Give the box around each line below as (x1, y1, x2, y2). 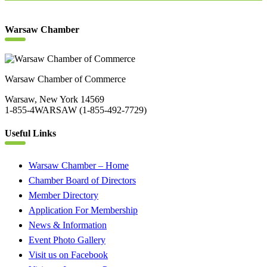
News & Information (29, 219, 107, 230)
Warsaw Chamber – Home (29, 160, 129, 170)
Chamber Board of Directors (29, 175, 136, 185)
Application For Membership (29, 204, 138, 215)
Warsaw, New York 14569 (5, 94, 104, 105)
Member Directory (29, 190, 98, 200)
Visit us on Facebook (29, 249, 108, 260)
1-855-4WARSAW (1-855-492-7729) (5, 105, 147, 116)
